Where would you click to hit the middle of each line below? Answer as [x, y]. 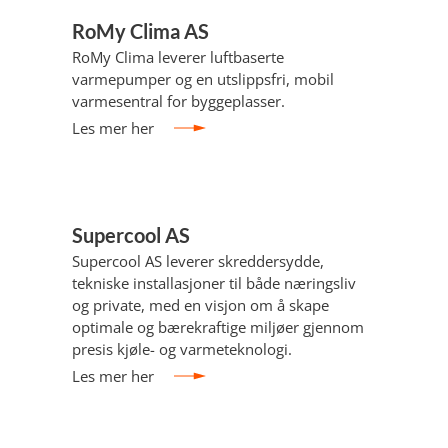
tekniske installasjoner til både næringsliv [214, 283]
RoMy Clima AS [140, 31]
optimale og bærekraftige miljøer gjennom [218, 327]
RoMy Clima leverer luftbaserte [178, 57]
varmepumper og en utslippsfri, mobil [203, 79]
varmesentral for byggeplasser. [178, 101]
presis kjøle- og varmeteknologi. [182, 349]
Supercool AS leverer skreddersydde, [198, 261]
